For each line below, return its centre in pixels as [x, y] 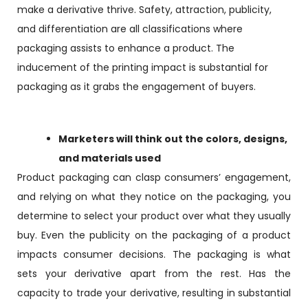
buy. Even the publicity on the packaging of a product [154, 235]
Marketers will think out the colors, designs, [173, 139]
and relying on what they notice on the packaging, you [154, 197]
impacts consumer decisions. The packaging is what [154, 254]
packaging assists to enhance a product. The [126, 48]
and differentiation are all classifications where [130, 29]
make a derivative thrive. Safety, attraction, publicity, [144, 10]
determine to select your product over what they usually [154, 216]
